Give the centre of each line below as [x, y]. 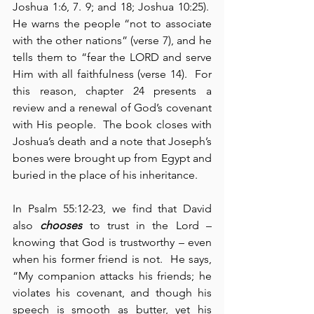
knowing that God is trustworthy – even [112, 243]
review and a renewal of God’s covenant [112, 108]
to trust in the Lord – [147, 226]
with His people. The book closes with [112, 125]
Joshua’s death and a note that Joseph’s [112, 142]
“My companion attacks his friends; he [112, 276]
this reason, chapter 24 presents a [112, 91]
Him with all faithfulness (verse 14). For [112, 74]
